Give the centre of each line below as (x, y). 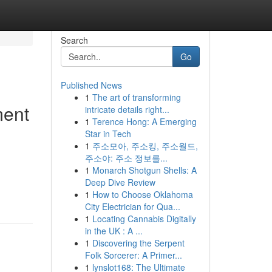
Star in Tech (108, 134)
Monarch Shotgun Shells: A (144, 170)
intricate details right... (127, 109)
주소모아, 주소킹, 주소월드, (145, 146)
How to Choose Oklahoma (142, 194)
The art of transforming (136, 97)
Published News (91, 85)
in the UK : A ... (114, 231)
